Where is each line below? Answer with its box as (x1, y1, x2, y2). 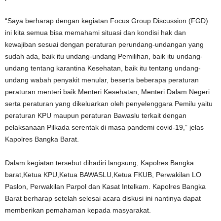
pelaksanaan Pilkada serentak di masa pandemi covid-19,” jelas (5, 123, 204, 131)
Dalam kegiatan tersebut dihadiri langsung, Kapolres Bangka (5, 159, 194, 167)
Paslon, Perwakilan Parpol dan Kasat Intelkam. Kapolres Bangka (5, 183, 206, 190)
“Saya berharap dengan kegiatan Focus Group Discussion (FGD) (5, 17, 208, 25)
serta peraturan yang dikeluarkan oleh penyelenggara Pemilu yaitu (5, 100, 213, 108)
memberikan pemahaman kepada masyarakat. (5, 206, 151, 214)
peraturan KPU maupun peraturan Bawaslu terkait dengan (5, 111, 186, 119)
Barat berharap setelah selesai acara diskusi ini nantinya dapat (5, 194, 201, 202)
